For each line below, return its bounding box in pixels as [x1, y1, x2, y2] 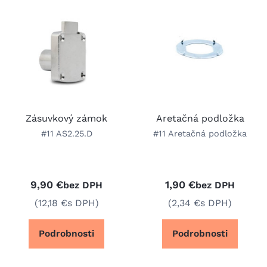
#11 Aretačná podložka [153, 128, 247, 138]
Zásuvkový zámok [26, 112, 108, 124]
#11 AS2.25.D [41, 128, 92, 138]
